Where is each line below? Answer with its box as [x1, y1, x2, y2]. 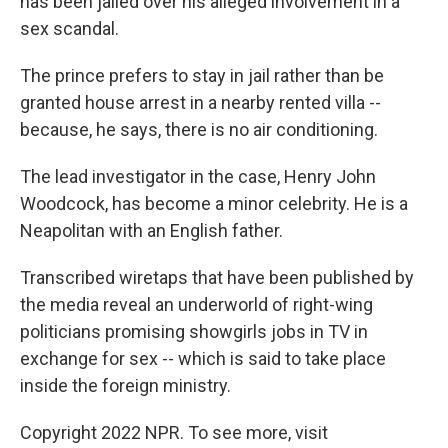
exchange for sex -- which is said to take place [20, 348, 386, 369]
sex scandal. [20, 18, 119, 39]
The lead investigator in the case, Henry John [20, 166, 376, 187]
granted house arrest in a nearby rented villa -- [20, 92, 381, 113]
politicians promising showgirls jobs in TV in [20, 321, 368, 342]
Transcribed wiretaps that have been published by [20, 267, 414, 288]
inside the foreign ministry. [20, 375, 231, 396]
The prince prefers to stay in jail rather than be [20, 65, 384, 86]
